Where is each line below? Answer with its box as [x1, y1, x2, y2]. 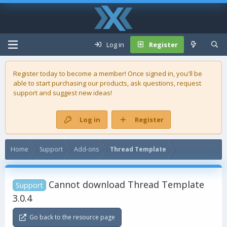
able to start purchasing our [13, 79, 100, 88]
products [100, 79, 127, 88]
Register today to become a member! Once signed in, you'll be [13, 69, 202, 78]
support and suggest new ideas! [13, 88, 112, 97]
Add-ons [74, 145, 99, 154]
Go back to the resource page [29, 213, 116, 221]
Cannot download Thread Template [49, 178, 205, 191]
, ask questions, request [127, 79, 201, 88]
